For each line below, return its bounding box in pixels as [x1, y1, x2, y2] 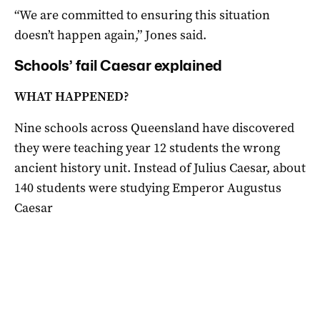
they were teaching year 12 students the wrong [14, 139, 280, 156]
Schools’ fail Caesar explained [14, 56, 222, 74]
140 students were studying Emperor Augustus [14, 179, 281, 196]
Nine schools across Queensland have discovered [14, 119, 294, 136]
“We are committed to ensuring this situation [14, 6, 270, 24]
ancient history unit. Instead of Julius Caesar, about [14, 159, 306, 176]
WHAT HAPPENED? [14, 87, 129, 105]
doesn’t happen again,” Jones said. [14, 26, 206, 44]
